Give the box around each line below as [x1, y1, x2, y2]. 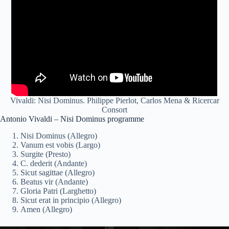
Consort [102, 105, 127, 114]
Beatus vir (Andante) [20, 177, 88, 186]
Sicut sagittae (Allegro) [20, 168, 95, 177]
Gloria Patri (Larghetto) [20, 186, 96, 195]
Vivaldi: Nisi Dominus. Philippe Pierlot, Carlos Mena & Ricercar [10, 96, 219, 105]
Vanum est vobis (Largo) [20, 140, 100, 149]
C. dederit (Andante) [20, 158, 87, 168]
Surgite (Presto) [20, 149, 71, 158]
